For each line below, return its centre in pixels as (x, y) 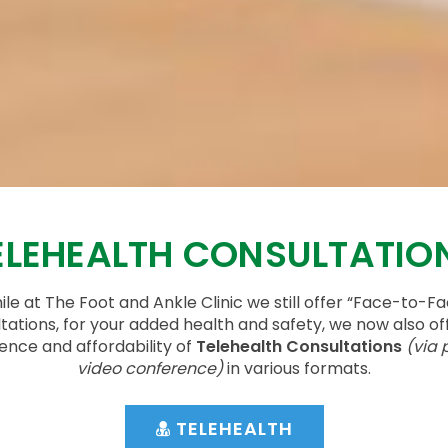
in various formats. (297, 368)
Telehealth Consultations (299, 346)
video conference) (150, 368)
